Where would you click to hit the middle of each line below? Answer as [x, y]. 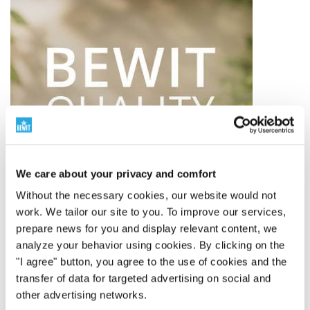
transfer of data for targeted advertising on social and [144, 278]
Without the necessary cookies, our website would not [146, 195]
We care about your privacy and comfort [116, 173]
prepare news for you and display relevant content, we [147, 228]
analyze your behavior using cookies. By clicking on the [151, 245]
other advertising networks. [82, 295]
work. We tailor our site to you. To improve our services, [151, 212]
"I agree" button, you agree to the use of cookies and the [152, 262]
